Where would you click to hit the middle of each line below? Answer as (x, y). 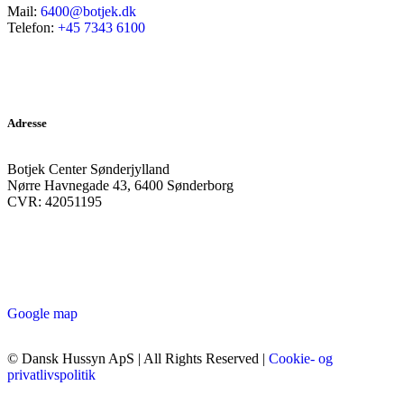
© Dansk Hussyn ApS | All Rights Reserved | (138, 358)
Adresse (27, 123)
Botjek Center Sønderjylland (88, 169)
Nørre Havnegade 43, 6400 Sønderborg (120, 185)
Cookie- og (301, 358)
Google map (42, 313)
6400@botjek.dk (88, 11)
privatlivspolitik (51, 374)
